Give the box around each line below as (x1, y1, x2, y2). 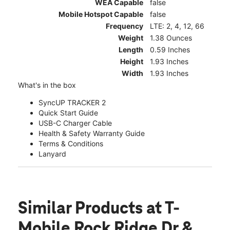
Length (119, 45, 143, 54)
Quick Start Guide (39, 108, 98, 118)
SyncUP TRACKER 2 (39, 98, 106, 107)
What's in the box (18, 81, 76, 90)
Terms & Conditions (39, 139, 103, 148)
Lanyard (39, 149, 66, 159)
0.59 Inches (150, 45, 190, 54)
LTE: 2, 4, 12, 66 (150, 22, 204, 31)
